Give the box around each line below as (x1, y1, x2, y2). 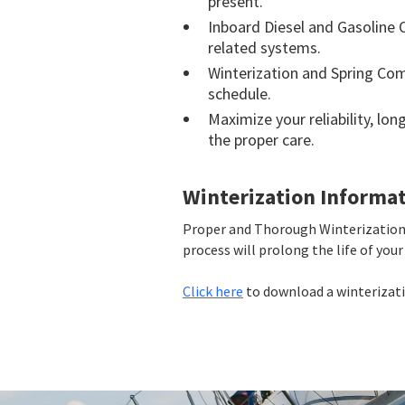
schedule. (208, 83, 271, 104)
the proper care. (208, 129, 315, 150)
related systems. (208, 37, 321, 58)
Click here (183, 282, 243, 300)
